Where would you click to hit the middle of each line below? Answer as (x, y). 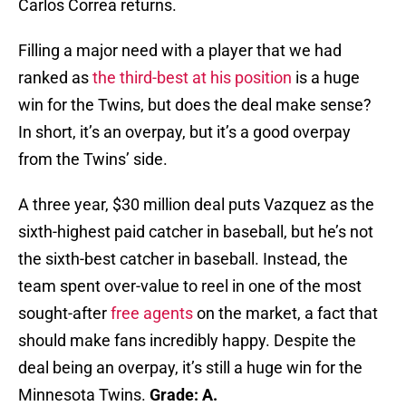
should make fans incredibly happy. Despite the (187, 341)
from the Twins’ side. (93, 159)
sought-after (64, 314)
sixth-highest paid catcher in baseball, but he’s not (196, 232)
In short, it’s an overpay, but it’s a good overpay (184, 132)
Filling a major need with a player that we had (180, 51)
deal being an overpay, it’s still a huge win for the (190, 368)
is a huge (326, 78)
